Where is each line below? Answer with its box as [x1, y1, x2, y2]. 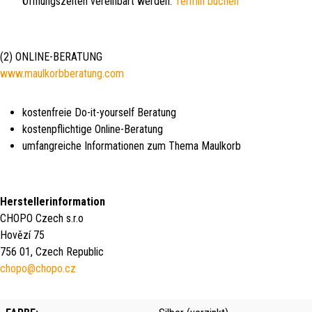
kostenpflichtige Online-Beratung [22, 122, 163, 136]
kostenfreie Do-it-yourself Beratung [22, 105, 176, 119]
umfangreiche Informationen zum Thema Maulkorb [22, 139, 241, 153]
